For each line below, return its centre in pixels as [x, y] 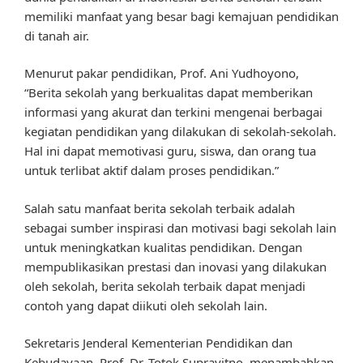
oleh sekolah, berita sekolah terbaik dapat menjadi [165, 286]
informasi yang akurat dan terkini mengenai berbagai [173, 112]
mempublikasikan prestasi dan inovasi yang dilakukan [175, 266]
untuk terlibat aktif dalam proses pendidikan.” [152, 171]
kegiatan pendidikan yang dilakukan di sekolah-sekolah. [180, 132]
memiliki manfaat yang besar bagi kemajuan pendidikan [181, 16]
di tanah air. [57, 35]
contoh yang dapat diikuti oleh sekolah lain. [146, 305]
